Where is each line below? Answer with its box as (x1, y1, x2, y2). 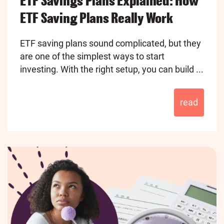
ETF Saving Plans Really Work (20, 10, 173, 26)
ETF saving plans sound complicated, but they (20, 38, 201, 49)
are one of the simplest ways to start (20, 51, 164, 62)
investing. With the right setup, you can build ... (20, 64, 203, 75)
